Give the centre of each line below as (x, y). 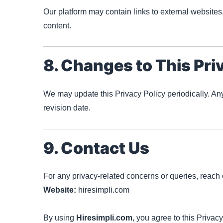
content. (57, 25)
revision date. (67, 108)
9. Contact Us (96, 148)
